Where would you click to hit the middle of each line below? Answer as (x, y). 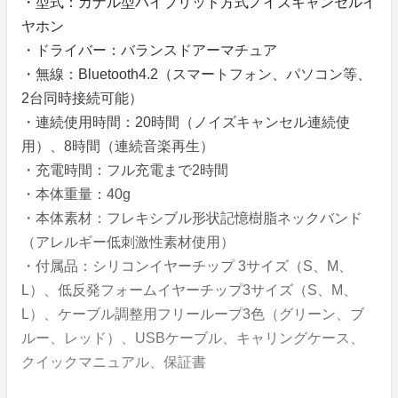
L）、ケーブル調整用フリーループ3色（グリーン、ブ (193, 314)
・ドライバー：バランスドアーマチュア (149, 51)
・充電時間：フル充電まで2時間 (125, 171)
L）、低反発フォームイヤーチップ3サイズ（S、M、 (189, 291)
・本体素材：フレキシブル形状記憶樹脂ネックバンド (192, 219)
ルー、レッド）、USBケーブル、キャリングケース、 (193, 338)
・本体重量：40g (76, 195)
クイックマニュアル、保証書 (114, 362)
